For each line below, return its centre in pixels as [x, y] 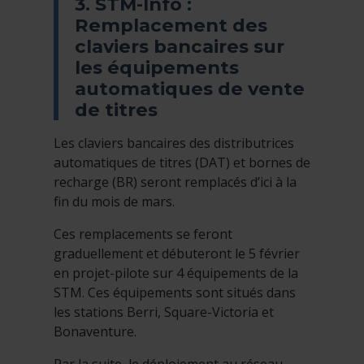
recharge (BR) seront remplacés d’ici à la [175, 182]
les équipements [157, 68]
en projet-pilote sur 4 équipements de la [176, 273]
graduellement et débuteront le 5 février [177, 254]
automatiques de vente [190, 89]
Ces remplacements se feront [143, 234]
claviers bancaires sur [180, 47]
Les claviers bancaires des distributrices [174, 143]
